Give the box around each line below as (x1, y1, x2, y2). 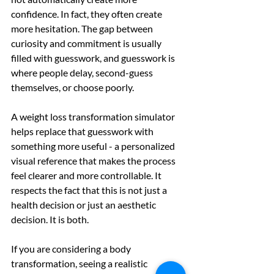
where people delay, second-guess (11, 66, 155, 78)
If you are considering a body (11, 242, 133, 254)
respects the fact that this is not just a (11, 183, 169, 196)
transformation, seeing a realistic (11, 257, 149, 269)
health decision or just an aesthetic (11, 198, 158, 210)
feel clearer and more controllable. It (11, 169, 163, 181)
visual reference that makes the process (11, 154, 177, 166)
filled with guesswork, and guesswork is (11, 51, 177, 64)
